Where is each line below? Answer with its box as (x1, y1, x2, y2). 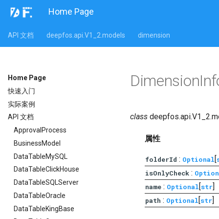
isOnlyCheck (145, 169, 189, 177)
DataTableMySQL (14, 152, 67, 160)
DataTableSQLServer (14, 178, 79, 186)
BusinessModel (14, 139, 61, 147)
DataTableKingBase (14, 204, 74, 213)
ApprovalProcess (14, 126, 66, 134)
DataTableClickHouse (14, 165, 79, 174)
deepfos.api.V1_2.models (46, 31, 125, 39)
